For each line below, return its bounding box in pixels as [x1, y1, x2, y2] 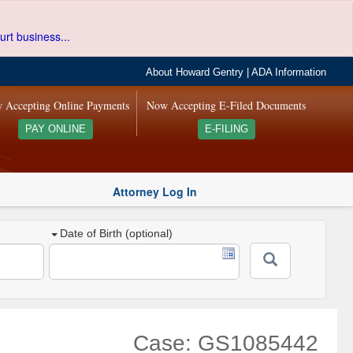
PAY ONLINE [24, 124, 86, 135]
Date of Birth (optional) [60, 227, 173, 240]
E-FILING [204, 124, 248, 135]
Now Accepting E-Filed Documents [147, 98, 307, 113]
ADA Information [251, 67, 327, 78]
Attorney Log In [113, 183, 197, 199]
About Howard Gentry [146, 67, 244, 78]
